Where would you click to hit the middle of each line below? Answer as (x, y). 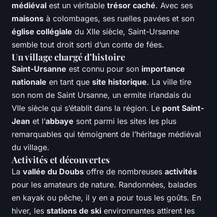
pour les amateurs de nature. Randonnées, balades (104, 185)
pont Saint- (183, 108)
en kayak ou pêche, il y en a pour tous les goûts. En (106, 198)
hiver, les (29, 211)
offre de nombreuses (124, 172)
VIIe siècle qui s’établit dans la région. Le (87, 108)
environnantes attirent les (148, 211)
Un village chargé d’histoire (68, 57)
